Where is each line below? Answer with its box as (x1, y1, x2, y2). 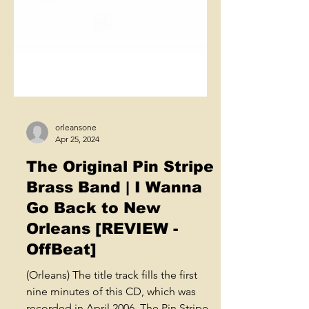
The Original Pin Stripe (26, 241, 214, 259)
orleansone (55, 205, 97, 216)
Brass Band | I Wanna (26, 261, 202, 279)
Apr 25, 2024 (55, 217, 99, 228)
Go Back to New (26, 282, 161, 300)
